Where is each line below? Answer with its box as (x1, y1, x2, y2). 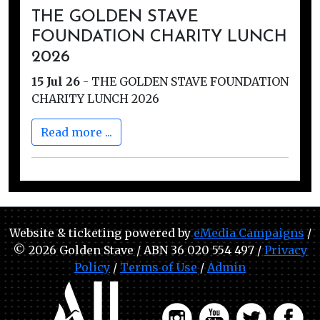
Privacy (264, 243, 307, 257)
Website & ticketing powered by (9, 226, 194, 240)
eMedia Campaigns (193, 226, 304, 240)
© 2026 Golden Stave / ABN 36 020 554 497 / (13, 243, 264, 257)
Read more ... (41, 124, 112, 139)
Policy (74, 260, 110, 274)
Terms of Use (120, 260, 197, 274)
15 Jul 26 (31, 74, 80, 89)
